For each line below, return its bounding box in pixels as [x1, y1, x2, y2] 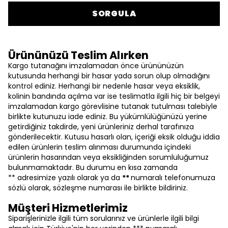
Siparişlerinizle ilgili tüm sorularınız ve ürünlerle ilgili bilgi [8, 213, 199, 223]
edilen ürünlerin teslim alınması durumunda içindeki [8, 142, 191, 152]
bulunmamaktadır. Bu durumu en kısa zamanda [8, 162, 178, 173]
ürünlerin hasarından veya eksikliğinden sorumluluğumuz [8, 152, 209, 162]
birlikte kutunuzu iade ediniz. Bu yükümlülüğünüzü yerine [8, 111, 207, 122]
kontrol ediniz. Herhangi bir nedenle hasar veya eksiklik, [8, 81, 200, 91]
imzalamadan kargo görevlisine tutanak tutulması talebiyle [8, 101, 217, 111]
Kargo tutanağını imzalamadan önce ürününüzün [8, 61, 184, 71]
